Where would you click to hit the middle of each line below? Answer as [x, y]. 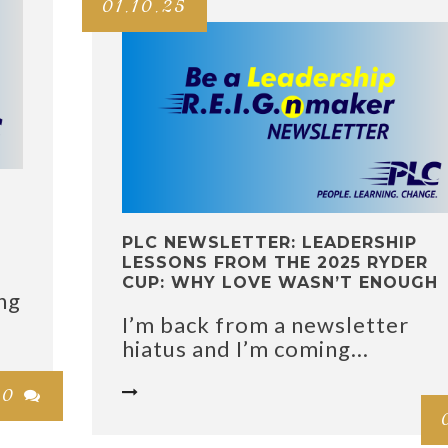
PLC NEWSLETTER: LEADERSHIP [269, 243]
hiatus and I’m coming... [245, 349]
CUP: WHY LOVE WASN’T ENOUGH [280, 283]
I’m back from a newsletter [265, 325]
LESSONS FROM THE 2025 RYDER [275, 263]
